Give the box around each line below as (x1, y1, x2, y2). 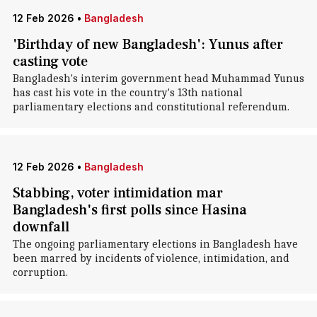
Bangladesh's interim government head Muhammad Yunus (12, 72, 304, 85)
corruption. (12, 266, 68, 279)
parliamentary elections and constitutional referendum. (12, 100, 289, 113)
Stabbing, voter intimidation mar (12, 184, 223, 202)
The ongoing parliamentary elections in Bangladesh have (12, 238, 298, 250)
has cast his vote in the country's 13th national (12, 86, 243, 99)
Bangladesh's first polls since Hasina (12, 201, 247, 219)
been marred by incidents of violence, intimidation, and (12, 252, 289, 265)
